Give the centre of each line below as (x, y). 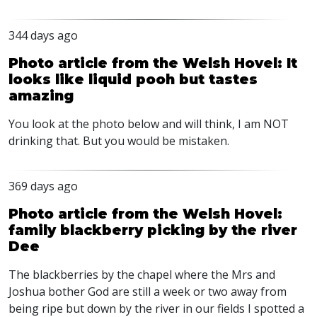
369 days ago (43, 186)
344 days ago (43, 35)
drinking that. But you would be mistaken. (119, 141)
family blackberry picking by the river (153, 230)
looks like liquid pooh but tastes (133, 79)
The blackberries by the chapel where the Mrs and (142, 275)
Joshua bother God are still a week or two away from (148, 292)
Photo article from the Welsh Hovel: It (153, 63)
